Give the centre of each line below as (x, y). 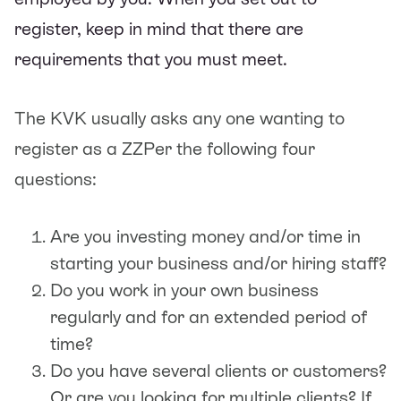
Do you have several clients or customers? (218, 370)
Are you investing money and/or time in (205, 236)
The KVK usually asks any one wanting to (179, 118)
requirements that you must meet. (151, 59)
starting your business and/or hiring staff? (218, 263)
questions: (58, 179)
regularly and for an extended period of (209, 316)
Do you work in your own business (184, 290)
